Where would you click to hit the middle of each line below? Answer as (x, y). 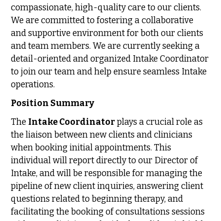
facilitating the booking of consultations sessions (108, 212)
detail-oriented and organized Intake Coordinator (110, 59)
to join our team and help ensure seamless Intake (109, 72)
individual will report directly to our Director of (105, 160)
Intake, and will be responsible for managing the (107, 173)
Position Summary (53, 103)
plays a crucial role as (159, 122)
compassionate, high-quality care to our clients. (106, 7)
